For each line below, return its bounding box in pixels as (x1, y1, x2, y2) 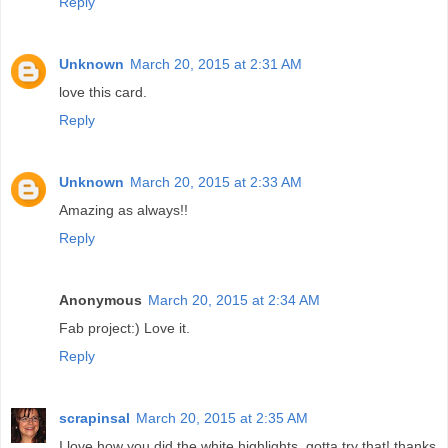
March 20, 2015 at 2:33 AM (130, 174, 302, 191)
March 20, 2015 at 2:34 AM (148, 292, 320, 309)
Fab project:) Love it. (59, 320, 190, 337)
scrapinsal (59, 410, 130, 427)
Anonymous (59, 292, 142, 309)
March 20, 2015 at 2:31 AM (130, 56, 302, 73)
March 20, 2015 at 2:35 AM (136, 410, 308, 427)
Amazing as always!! (59, 202, 188, 219)
